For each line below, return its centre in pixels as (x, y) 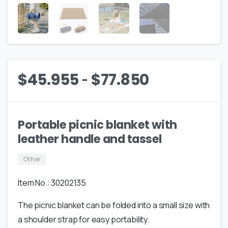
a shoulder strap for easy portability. (83, 219)
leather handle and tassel (90, 139)
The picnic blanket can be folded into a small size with (114, 205)
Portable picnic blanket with (97, 124)
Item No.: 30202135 (52, 182)
